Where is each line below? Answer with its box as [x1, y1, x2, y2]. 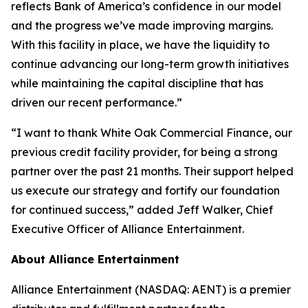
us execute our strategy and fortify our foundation [11, 183, 280, 197]
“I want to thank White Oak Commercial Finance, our [11, 125, 292, 140]
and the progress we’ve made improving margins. [11, 18, 273, 32]
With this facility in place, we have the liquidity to [11, 37, 269, 52]
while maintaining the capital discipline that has [11, 76, 263, 90]
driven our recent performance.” [11, 95, 182, 109]
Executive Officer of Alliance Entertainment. [11, 221, 244, 236]
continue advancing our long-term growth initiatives [11, 56, 289, 71]
